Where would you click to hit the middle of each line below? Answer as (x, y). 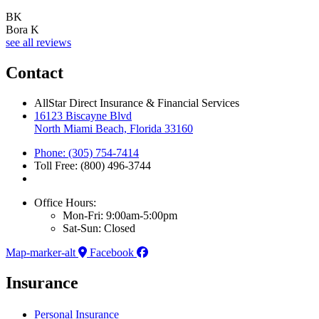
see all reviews (38, 42)
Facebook (112, 252)
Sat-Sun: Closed (99, 228)
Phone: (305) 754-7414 (87, 152)
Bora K (22, 29)
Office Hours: (65, 202)
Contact (35, 72)
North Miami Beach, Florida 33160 (114, 128)
